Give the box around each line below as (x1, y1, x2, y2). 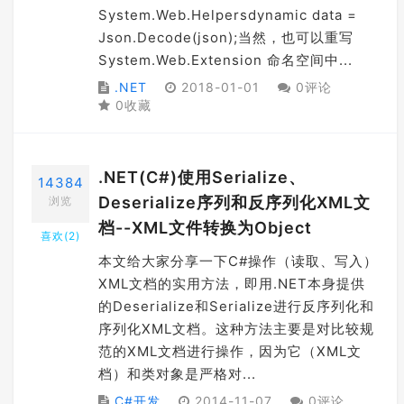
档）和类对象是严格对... (98, 365, 256, 382)
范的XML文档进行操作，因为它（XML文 (98, 343, 362, 360)
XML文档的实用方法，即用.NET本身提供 (98, 275, 365, 292)
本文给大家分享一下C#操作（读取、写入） (98, 252, 378, 270)
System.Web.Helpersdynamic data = (98, 6, 357, 23)
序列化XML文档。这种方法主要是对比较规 (98, 320, 374, 337)
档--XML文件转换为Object (98, 218, 312, 237)
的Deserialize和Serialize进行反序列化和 (98, 298, 374, 315)
